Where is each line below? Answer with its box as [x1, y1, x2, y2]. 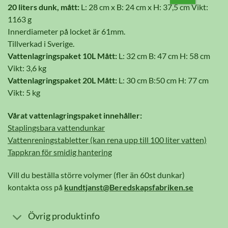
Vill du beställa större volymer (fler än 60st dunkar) [8, 169, 185, 180]
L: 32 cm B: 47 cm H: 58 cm [117, 51, 210, 61]
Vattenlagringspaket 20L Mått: [8, 75, 117, 85]
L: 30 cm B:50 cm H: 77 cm [117, 75, 209, 85]
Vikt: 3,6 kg [8, 63, 46, 73]
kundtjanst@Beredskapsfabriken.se [64, 182, 193, 192]
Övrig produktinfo [28, 211, 100, 222]
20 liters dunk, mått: [8, 2, 79, 12]
